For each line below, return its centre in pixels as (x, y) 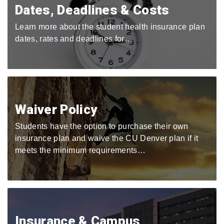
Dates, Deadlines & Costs (92, 10)
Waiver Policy (56, 109)
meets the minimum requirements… (80, 150)
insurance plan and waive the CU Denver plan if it (107, 138)
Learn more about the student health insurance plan (110, 27)
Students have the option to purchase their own (102, 126)
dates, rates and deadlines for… (74, 39)
